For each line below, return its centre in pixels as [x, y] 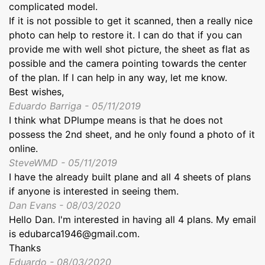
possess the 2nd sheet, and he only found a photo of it [132, 134]
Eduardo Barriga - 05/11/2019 [75, 106]
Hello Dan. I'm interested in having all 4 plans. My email [132, 219]
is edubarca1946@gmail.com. [74, 233]
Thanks [25, 248]
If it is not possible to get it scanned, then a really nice [131, 20]
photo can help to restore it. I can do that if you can [125, 35]
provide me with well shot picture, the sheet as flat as [129, 49]
